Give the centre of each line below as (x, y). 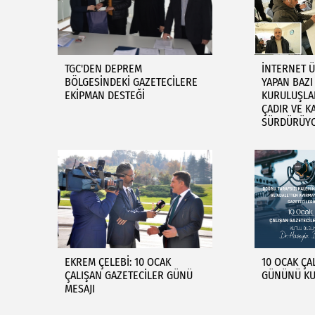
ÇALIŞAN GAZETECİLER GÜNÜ (129, 275)
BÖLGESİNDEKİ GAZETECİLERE (131, 82)
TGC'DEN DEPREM (103, 69)
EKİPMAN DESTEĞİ (105, 95)
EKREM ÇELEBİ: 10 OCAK (118, 262)
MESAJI (80, 289)
